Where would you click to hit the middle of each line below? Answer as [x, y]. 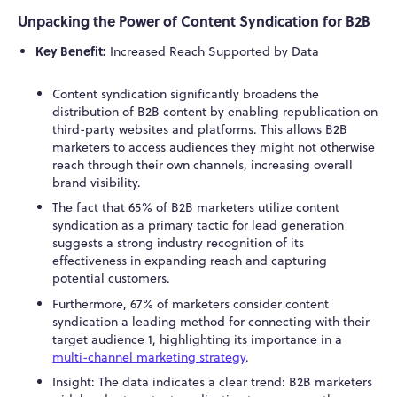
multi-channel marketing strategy [149, 357]
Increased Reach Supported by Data [214, 51]
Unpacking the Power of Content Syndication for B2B [194, 20]
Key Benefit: [72, 51]
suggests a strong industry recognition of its [179, 243]
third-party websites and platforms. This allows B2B [200, 130]
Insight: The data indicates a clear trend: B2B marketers [213, 382]
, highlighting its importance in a [248, 339]
